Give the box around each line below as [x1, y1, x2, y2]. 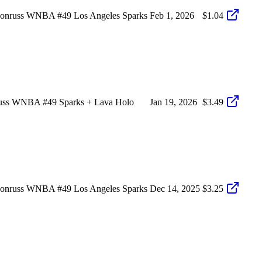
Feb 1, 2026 [150, 10, 194, 20]
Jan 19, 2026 [150, 96, 197, 107]
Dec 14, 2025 [150, 183, 200, 194]
